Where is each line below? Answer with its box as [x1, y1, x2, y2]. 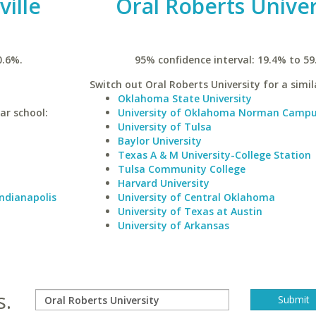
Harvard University [117, 176, 209, 190]
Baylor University [117, 134, 202, 147]
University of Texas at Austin [117, 205, 262, 218]
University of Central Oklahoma [117, 190, 275, 204]
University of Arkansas [117, 219, 229, 232]
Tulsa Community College [117, 162, 245, 176]
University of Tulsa [117, 120, 212, 133]
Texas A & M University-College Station [117, 148, 311, 162]
